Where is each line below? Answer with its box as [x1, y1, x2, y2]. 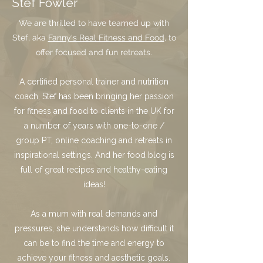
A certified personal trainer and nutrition [19, 77, 168, 86]
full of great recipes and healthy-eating [21, 165, 167, 174]
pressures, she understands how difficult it [14, 224, 174, 233]
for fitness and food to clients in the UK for [14, 106, 174, 116]
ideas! [83, 180, 105, 189]
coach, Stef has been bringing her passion [14, 92, 174, 101]
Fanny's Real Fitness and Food [48, 33, 164, 42]
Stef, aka [12, 33, 48, 42]
